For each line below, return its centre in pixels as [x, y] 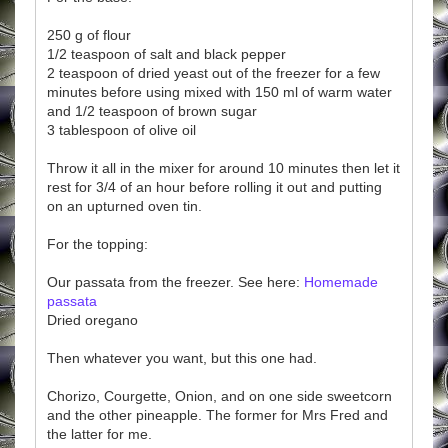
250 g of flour [89, 34]
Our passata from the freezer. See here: [175, 281]
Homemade [341, 281]
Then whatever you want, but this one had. [182, 357]
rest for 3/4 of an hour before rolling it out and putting [214, 186]
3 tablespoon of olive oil [121, 129]
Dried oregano [92, 319]
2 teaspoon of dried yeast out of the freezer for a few [213, 72]
